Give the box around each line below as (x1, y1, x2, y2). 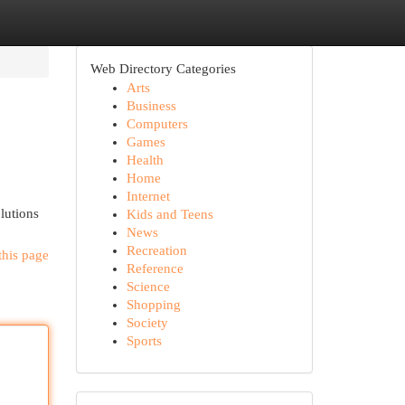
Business (126, 99, 176, 113)
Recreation (126, 243, 187, 258)
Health (126, 153, 164, 167)
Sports (126, 334, 162, 348)
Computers (126, 117, 188, 131)
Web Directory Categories (89, 61, 236, 76)
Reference (126, 261, 184, 276)
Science (126, 279, 170, 294)
